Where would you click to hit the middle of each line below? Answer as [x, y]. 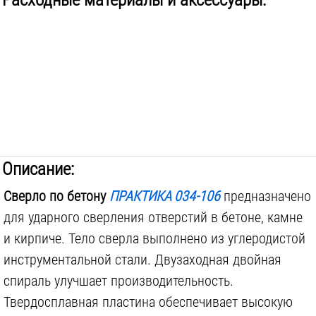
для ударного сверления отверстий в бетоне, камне [153, 217]
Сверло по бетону [56, 196]
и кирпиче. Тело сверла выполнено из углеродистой [154, 238]
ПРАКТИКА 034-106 [165, 196]
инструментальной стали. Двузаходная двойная [142, 260]
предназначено [266, 196]
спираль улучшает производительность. [119, 281]
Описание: [38, 169]
